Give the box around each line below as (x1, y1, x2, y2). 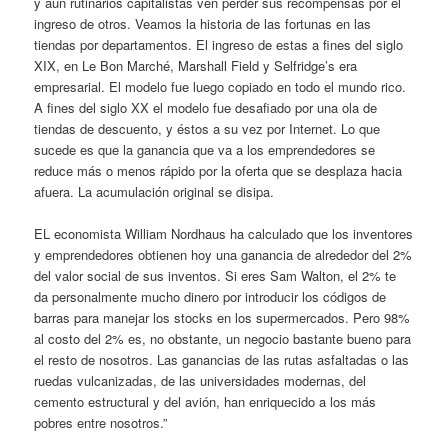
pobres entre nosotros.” (34, 413, 168, 433)
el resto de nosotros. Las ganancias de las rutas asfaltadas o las (34, 350, 410, 370)
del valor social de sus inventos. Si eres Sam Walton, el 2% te (34, 266, 397, 286)
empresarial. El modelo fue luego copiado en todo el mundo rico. (34, 77, 407, 97)
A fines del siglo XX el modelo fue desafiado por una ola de (34, 98, 378, 118)
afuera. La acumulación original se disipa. (34, 182, 275, 202)
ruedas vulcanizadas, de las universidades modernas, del (34, 371, 367, 391)
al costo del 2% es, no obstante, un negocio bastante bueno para (34, 329, 412, 349)
